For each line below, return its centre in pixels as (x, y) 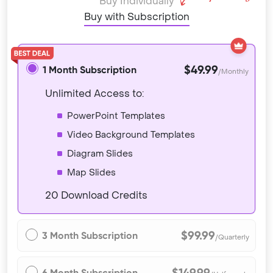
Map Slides (91, 173)
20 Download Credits (96, 196)
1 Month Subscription (90, 70)
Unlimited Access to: (94, 94)
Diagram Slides (100, 154)
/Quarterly (232, 238)
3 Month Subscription (90, 236)
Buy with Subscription (136, 17)
